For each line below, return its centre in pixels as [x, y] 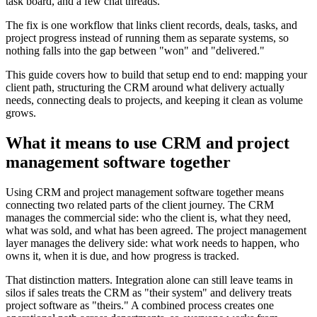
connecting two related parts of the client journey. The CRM [140, 205]
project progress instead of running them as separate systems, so [147, 38]
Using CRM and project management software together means [145, 192]
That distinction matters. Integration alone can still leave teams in [149, 280]
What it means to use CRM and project [148, 143]
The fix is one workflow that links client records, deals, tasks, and [151, 25]
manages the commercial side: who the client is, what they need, [148, 218]
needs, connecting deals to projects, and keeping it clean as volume [154, 100]
